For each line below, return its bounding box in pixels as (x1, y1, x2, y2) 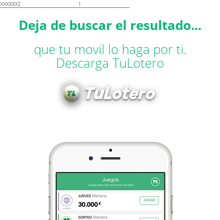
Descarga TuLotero (56, 54, 164, 72)
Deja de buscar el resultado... (19, 16, 201, 34)
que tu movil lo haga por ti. (33, 40, 187, 58)
